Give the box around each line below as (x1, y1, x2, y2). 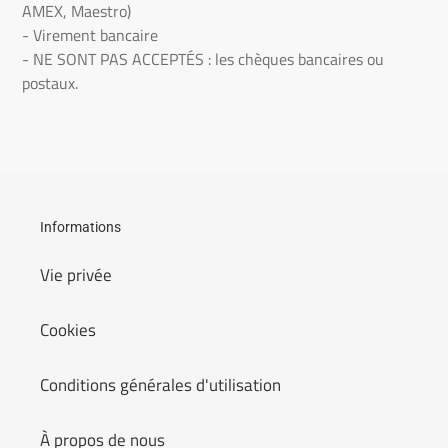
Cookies (40, 316, 96, 343)
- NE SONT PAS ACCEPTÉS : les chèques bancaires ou (22, 47, 384, 71)
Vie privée (40, 261, 112, 288)
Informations (40, 219, 121, 235)
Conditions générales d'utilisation (40, 371, 281, 398)
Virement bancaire (33, 23, 158, 47)
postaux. (22, 71, 78, 95)
